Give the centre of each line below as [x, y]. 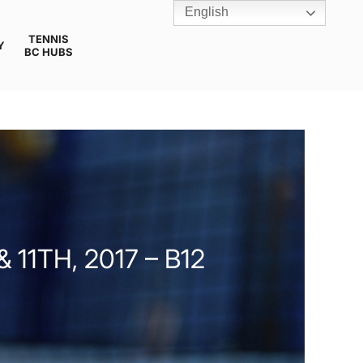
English [205, 12]
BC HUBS [49, 52]
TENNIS [49, 39]
